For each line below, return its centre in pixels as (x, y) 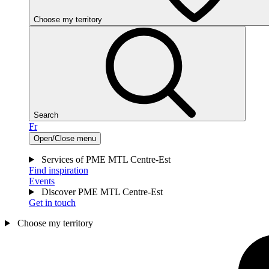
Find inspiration (59, 170)
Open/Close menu (65, 138)
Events (42, 181)
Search (46, 115)
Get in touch (52, 203)
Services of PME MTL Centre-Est (106, 159)
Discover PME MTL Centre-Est (102, 192)
